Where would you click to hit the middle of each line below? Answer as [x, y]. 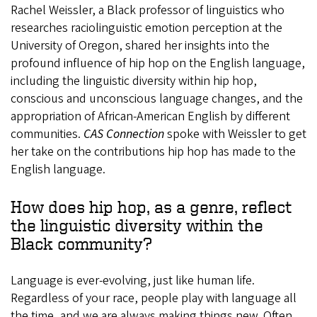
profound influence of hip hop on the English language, [158, 63]
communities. [47, 134]
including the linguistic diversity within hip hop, [134, 81]
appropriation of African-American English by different [150, 116]
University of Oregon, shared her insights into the [140, 45]
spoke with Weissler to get [235, 134]
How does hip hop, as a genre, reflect [151, 206]
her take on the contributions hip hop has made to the [153, 151]
